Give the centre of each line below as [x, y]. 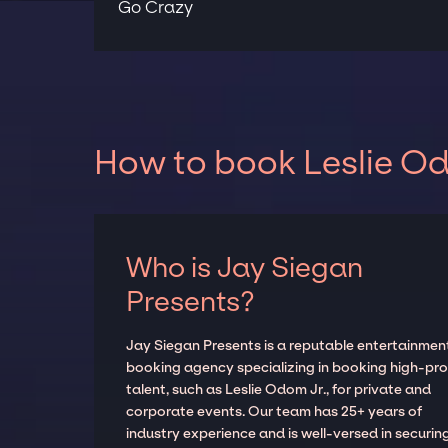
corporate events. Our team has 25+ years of [274, 412]
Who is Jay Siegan [245, 268]
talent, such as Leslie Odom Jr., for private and [279, 390]
